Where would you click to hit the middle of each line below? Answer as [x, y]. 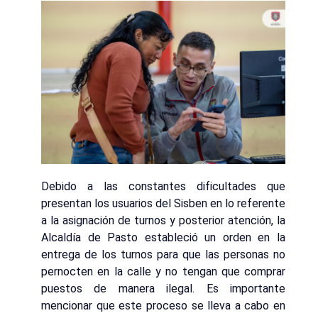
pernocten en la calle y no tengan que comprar [163, 272]
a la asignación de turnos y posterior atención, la [163, 221]
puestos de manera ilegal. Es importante [163, 289]
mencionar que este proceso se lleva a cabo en [163, 306]
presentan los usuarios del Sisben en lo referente [163, 204]
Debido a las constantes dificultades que [163, 187]
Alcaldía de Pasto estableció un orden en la [163, 238]
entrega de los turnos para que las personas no [163, 255]
